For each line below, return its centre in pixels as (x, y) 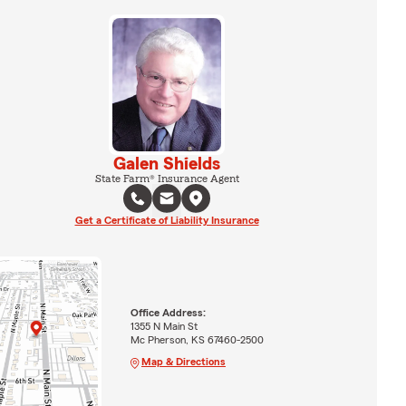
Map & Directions (183, 361)
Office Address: (168, 312)
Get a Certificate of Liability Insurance (167, 220)
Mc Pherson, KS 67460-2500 (197, 339)
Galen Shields (167, 164)
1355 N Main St (164, 326)
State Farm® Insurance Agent (167, 178)
